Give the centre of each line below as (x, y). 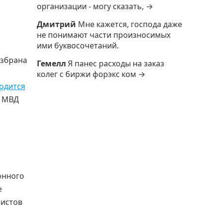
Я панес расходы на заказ (116, 63)
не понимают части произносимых (104, 35)
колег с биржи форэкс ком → (91, 74)
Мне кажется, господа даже (130, 24)
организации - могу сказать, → (95, 6)
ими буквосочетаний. (78, 46)
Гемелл (51, 63)
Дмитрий (56, 24)
